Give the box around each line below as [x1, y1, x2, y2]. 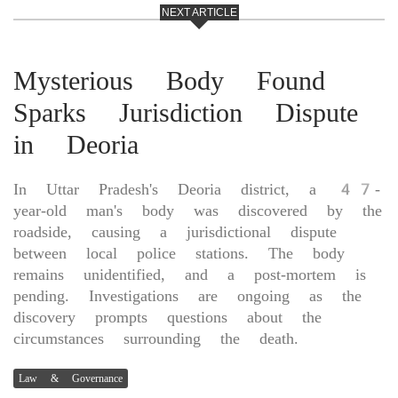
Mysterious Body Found [13, 64, 325, 96]
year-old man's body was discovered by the [13, 200, 382, 219]
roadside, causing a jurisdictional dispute [13, 221, 337, 241]
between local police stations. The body [13, 243, 345, 262]
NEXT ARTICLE [161, 5, 237, 19]
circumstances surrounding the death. [13, 328, 298, 347]
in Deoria [13, 128, 139, 160]
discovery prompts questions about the [13, 306, 322, 326]
